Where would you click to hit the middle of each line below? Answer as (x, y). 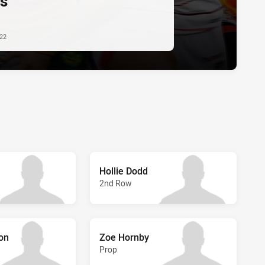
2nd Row (115, 183)
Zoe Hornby (124, 237)
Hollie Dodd (124, 171)
